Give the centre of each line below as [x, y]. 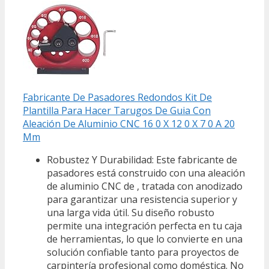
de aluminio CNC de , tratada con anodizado [145, 186]
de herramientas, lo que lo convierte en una [145, 239]
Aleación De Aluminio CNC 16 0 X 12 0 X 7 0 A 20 [129, 123]
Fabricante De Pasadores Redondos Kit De [117, 97]
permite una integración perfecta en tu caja [144, 225]
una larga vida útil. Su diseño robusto [131, 212]
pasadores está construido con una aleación [146, 173]
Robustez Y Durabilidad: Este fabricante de [142, 159]
